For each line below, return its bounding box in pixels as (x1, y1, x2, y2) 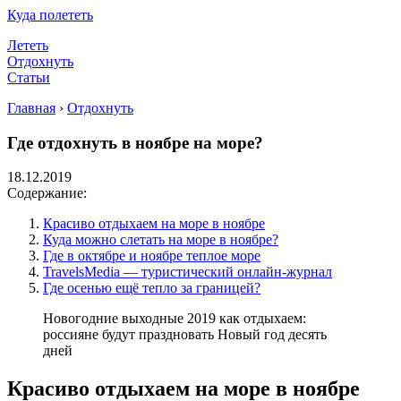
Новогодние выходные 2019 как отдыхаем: (43, 311, 306, 327)
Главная (7, 100, 55, 115)
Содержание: (7, 185, 87, 201)
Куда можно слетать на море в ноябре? (43, 232, 278, 248)
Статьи (7, 70, 50, 85)
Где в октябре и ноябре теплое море (43, 248, 260, 264)
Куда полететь (7, 7, 93, 22)
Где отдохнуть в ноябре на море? (7, 132, 263, 152)
